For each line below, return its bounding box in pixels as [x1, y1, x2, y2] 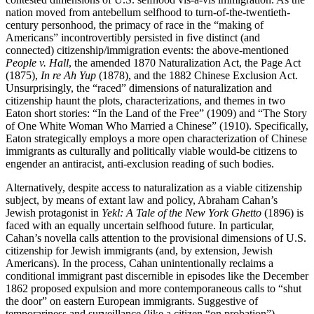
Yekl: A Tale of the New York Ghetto [102, 207, 261, 219]
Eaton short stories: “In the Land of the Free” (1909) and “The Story [6, 107, 307, 120]
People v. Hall [6, 57, 69, 69]
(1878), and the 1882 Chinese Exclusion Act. [96, 69, 298, 82]
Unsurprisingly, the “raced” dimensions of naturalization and [6, 82, 272, 95]
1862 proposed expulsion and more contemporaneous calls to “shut [6, 282, 301, 295]
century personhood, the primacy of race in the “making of [6, 19, 264, 32]
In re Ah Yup [41, 69, 96, 82]
